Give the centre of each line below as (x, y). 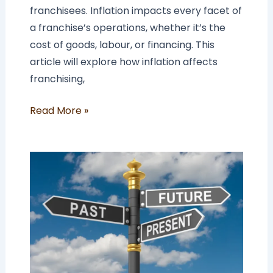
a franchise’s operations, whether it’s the (127, 28)
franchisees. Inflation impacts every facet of (136, 11)
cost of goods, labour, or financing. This (122, 45)
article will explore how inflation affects (123, 62)
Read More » (59, 111)
